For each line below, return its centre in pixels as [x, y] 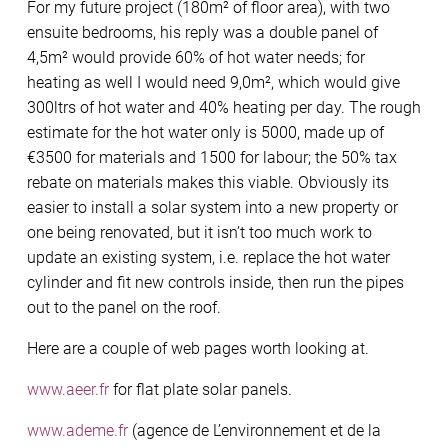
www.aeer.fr [68, 390]
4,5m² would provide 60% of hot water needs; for [196, 58]
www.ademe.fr [77, 431]
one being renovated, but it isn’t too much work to [199, 233]
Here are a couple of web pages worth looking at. [198, 349]
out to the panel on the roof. [124, 308]
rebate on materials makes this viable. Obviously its [208, 183]
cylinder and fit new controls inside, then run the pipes [215, 283]
